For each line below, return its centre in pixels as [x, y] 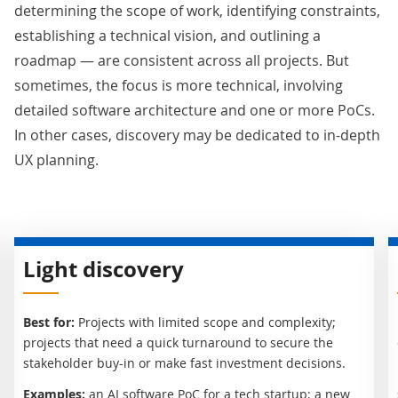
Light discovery [103, 269]
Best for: [51, 322]
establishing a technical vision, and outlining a [167, 35]
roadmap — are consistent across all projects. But [182, 60]
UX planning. [56, 159]
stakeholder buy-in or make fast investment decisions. [184, 362]
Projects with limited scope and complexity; [207, 322]
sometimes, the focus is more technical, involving [179, 85]
